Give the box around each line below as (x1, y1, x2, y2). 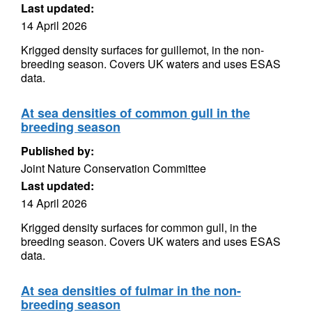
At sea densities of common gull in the (21, 104, 250, 122)
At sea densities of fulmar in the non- (21, 281, 241, 299)
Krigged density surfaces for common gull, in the (21, 219, 257, 235)
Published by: (21, 143, 94, 159)
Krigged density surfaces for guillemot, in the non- (21, 42, 264, 58)
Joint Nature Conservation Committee (21, 160, 206, 176)
